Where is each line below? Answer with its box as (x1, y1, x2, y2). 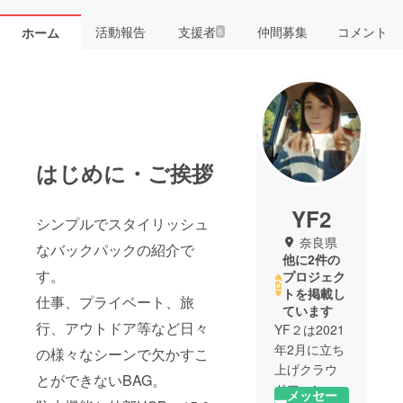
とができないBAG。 (36, 369, 166, 390)
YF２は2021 (273, 319, 345, 338)
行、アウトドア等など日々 (36, 317, 209, 338)
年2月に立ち (273, 339, 345, 358)
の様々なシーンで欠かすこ (36, 343, 209, 364)
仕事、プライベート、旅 (36, 291, 194, 312)
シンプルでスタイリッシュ (36, 212, 209, 234)
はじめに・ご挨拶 (36, 157, 213, 188)
